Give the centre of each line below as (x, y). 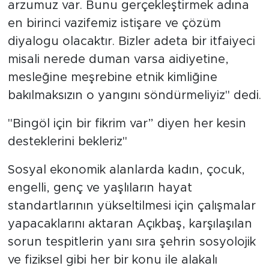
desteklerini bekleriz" (69, 141)
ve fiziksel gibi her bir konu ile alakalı (112, 260)
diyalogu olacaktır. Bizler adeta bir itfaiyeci (131, 41)
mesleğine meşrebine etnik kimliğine (112, 77)
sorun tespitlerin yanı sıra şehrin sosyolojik (131, 242)
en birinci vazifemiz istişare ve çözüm (114, 23)
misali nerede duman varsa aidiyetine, (118, 59)
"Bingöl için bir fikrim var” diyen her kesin (127, 123)
